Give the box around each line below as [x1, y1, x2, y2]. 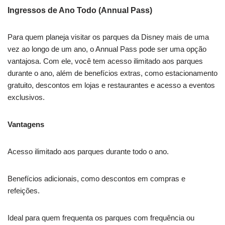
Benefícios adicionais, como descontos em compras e [8, 174, 185, 183]
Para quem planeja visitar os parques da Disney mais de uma [8, 33, 209, 42]
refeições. [8, 186, 40, 195]
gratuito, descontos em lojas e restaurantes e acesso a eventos [8, 81, 215, 90]
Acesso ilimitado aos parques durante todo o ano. [8, 147, 169, 156]
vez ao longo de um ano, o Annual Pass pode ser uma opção [8, 45, 206, 54]
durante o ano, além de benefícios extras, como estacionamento [8, 69, 217, 78]
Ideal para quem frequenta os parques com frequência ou [8, 213, 194, 222]
